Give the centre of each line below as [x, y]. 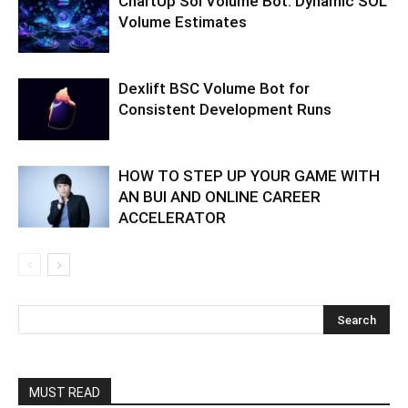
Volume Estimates [183, 21]
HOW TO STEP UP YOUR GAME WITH [249, 175]
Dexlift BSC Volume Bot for [214, 88]
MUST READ [65, 392]
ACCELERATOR [172, 217]
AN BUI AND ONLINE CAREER [219, 196]
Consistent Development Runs [225, 109]
